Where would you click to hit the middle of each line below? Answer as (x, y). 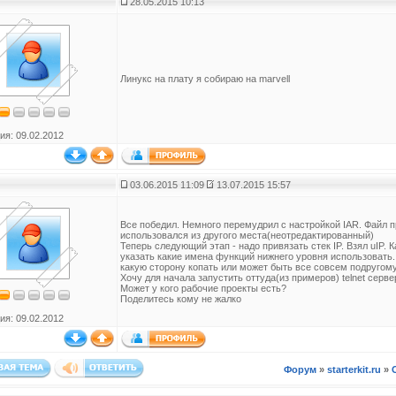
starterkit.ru (354, 369)
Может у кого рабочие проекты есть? (203, 288)
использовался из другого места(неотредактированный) (247, 235)
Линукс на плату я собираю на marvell (205, 79)
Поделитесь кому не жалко (181, 299)
